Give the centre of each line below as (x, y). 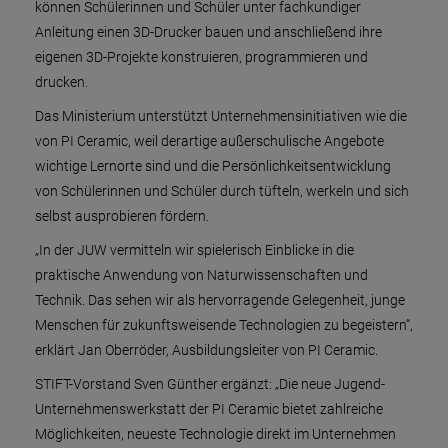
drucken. (61, 82)
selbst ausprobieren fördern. (122, 216)
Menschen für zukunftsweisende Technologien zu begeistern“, (224, 325)
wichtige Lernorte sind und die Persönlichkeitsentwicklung (213, 166)
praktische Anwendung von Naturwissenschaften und (201, 275)
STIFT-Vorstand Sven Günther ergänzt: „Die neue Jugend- (210, 384)
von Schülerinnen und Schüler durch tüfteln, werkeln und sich (222, 191)
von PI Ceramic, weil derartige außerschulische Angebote (209, 141)
